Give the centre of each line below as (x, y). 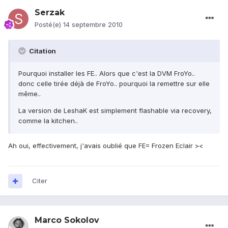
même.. (30, 94)
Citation (42, 51)
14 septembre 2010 (93, 25)
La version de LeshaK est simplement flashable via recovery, (115, 111)
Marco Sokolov (67, 220)
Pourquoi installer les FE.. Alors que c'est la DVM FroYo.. (107, 74)
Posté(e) (49, 25)
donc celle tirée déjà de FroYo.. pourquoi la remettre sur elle (114, 84)
